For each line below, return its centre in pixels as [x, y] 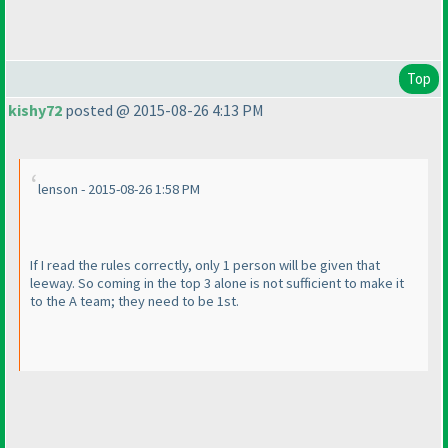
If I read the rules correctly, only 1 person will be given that [205, 265]
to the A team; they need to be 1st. [134, 301]
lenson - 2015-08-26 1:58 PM [119, 189]
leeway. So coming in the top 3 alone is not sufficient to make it [217, 283]
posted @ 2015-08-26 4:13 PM [163, 110]
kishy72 [35, 110]
